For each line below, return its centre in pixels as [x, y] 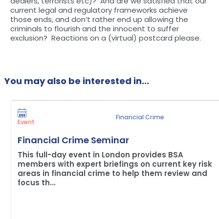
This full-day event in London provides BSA [100, 154]
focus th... [36, 182]
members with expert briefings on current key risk [115, 164]
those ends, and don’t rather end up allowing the [99, 19]
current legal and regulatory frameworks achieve [99, 10]
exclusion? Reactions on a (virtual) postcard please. [105, 38]
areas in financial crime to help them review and [112, 173]
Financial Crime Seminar [73, 140]
